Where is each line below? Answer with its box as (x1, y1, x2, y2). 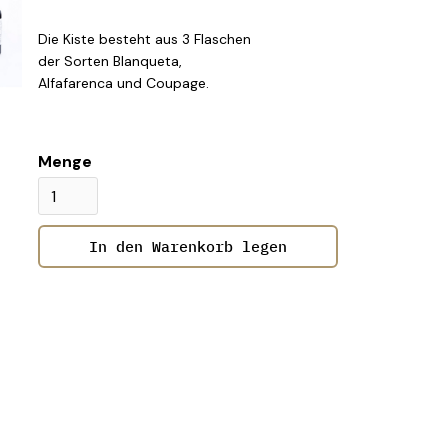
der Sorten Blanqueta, (38, 52, 182, 70)
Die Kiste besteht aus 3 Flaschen (38, 30, 251, 48)
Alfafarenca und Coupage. (38, 74, 209, 92)
